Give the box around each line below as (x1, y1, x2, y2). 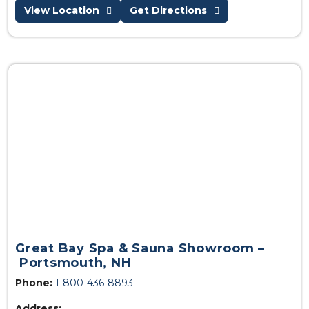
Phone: (15, 277, 52, 290)
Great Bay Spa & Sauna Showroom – (15, 241, 265, 257)
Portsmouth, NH (15, 255, 132, 271)
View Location (24, 4, 99, 17)
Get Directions (130, 4, 207, 17)
